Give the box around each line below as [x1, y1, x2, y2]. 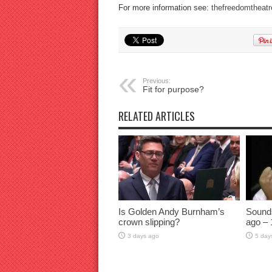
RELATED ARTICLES [118, 108, 195, 124]
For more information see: [118, 3, 211, 13]
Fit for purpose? [142, 84, 204, 95]
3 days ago [127, 233, 159, 240]
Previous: [142, 77, 171, 85]
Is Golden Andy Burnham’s [118, 206, 225, 217]
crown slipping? [118, 217, 180, 228]
